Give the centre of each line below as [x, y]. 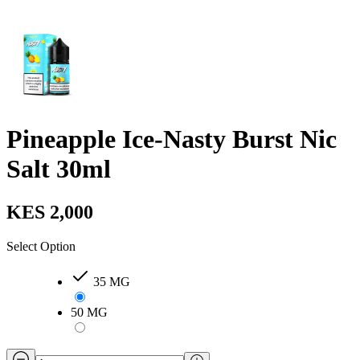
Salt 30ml [59, 169]
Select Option [41, 246]
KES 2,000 [50, 212]
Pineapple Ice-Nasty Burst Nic [172, 139]
